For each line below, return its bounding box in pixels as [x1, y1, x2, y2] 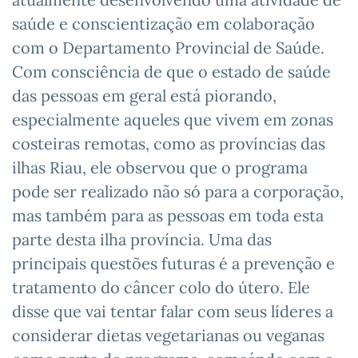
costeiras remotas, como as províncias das [12, 133, 325, 153]
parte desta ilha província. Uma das [12, 229, 272, 249]
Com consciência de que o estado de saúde [12, 61, 331, 82]
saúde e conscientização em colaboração [12, 13, 315, 34]
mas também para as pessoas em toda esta [12, 205, 324, 225]
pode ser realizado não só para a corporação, [12, 181, 344, 201]
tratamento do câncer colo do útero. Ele [12, 276, 310, 297]
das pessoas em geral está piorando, [12, 85, 276, 105]
